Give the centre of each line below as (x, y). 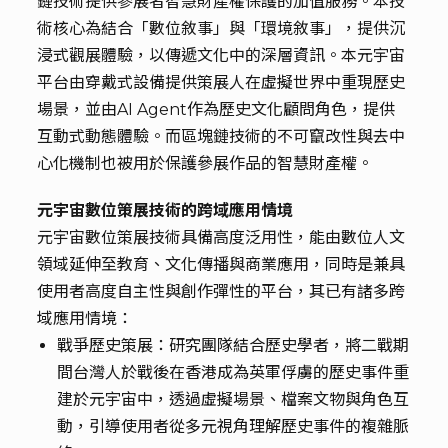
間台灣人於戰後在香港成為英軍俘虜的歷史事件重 (233, 372)
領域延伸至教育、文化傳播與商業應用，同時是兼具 (221, 264)
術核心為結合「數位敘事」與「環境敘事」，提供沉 (221, 28)
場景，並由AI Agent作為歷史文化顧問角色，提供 (216, 109)
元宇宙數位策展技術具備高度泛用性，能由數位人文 (221, 237)
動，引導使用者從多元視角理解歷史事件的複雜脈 (233, 426)
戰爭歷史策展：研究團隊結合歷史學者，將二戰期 (233, 345)
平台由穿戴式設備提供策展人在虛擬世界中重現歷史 (221, 82)
